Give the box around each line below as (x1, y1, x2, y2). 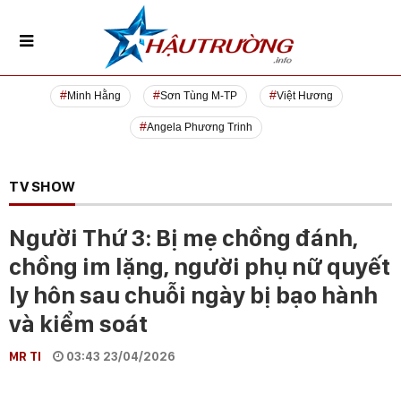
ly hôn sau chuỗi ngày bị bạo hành (9, 280, 378, 311)
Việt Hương (276, 90, 333, 103)
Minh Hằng (66, 90, 121, 103)
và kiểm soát (9, 309, 148, 339)
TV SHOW (9, 177, 75, 196)
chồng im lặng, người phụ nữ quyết (9, 252, 390, 282)
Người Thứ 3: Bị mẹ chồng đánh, (9, 223, 358, 253)
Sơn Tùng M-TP (159, 90, 237, 103)
